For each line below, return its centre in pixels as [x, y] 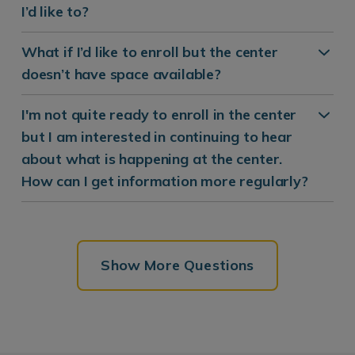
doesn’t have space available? [121, 74]
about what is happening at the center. [152, 158]
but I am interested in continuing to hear [157, 136]
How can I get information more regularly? [165, 181]
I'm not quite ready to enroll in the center [159, 114]
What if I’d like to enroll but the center [150, 52]
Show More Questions [177, 265]
